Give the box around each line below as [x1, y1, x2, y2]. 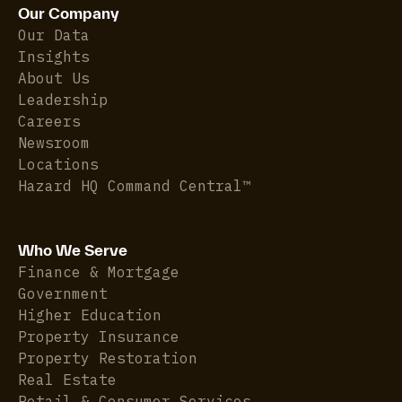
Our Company [18, 4, 119, 22]
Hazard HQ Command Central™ [18, 176, 251, 195]
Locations [18, 154, 99, 173]
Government [18, 284, 108, 302]
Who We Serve [18, 240, 127, 258]
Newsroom [18, 133, 90, 152]
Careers [18, 111, 81, 130]
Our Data [18, 25, 90, 44]
